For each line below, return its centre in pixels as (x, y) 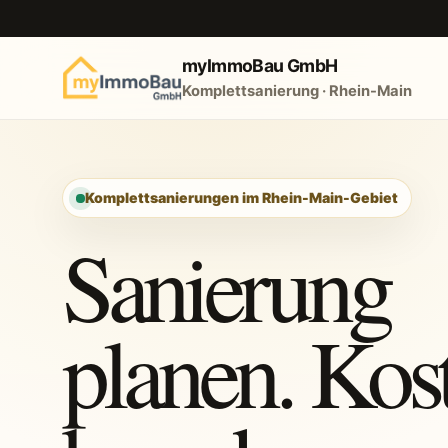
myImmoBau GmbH (260, 66)
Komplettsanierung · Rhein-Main (297, 91)
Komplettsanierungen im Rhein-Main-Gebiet (241, 197)
